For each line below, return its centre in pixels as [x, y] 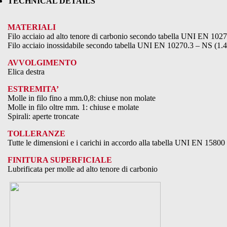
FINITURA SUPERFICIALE [60, 160]
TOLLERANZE [36, 134]
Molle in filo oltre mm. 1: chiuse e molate [73, 107]
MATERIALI [32, 27]
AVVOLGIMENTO [42, 63]
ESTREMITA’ [33, 89]
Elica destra [26, 72]
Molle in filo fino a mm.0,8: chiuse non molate [82, 98]
